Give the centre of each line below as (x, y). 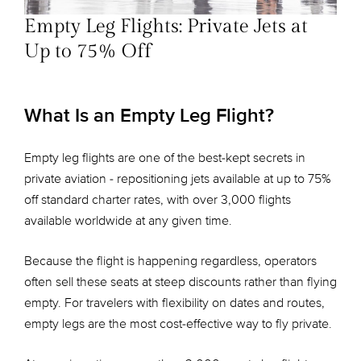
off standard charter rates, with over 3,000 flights (158, 200)
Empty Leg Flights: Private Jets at (166, 27)
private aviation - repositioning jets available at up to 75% (178, 179)
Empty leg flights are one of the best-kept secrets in (165, 158)
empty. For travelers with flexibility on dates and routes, (174, 303)
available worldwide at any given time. (128, 221)
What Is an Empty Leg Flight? (149, 116)
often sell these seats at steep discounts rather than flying (180, 282)
